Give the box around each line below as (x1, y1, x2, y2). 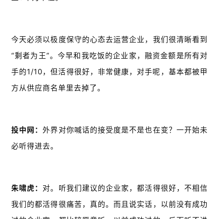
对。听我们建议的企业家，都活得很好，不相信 (43, 183, 208, 193)
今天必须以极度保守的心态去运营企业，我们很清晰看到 (11, 35, 208, 44)
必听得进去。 (11, 141, 58, 151)
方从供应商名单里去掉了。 (11, 83, 105, 93)
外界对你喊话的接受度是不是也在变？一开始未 (43, 125, 208, 135)
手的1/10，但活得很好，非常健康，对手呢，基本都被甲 (11, 67, 208, 77)
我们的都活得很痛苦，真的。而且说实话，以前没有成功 (11, 199, 208, 209)
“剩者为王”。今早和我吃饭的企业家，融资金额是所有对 (11, 51, 208, 61)
